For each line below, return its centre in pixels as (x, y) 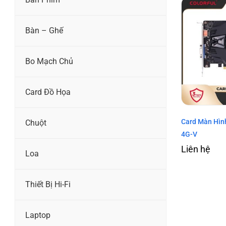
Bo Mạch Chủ (49, 61)
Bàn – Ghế (44, 31)
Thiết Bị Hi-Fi (48, 184)
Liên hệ (195, 149)
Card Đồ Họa (48, 92)
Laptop (38, 215)
